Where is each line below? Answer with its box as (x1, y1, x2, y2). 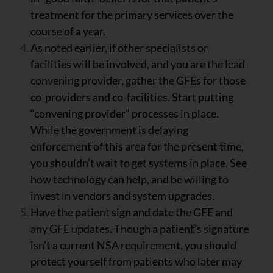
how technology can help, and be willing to (30, 172, 229, 186)
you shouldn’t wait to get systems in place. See (30, 155, 247, 169)
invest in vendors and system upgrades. (30, 188, 214, 202)
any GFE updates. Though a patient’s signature (30, 221, 249, 235)
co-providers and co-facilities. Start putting (30, 90, 233, 104)
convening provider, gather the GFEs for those (30, 73, 246, 87)
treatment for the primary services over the (30, 7, 233, 21)
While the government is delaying (30, 122, 188, 136)
